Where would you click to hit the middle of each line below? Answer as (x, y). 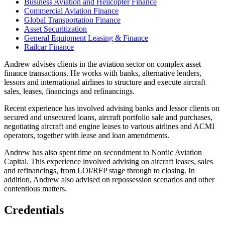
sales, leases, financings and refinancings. (69, 91)
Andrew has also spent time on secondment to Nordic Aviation (103, 153)
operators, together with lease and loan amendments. (87, 136)
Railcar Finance (49, 47)
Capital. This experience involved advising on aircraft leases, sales (108, 162)
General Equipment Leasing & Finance (86, 38)
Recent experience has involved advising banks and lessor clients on (112, 108)
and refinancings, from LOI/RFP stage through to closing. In (99, 171)
